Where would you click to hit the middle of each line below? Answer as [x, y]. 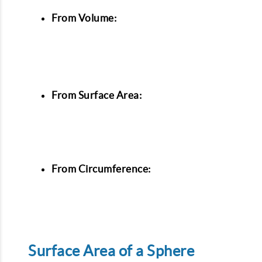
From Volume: [84, 18]
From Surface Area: [96, 95]
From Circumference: [101, 168]
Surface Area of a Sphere [111, 251]
